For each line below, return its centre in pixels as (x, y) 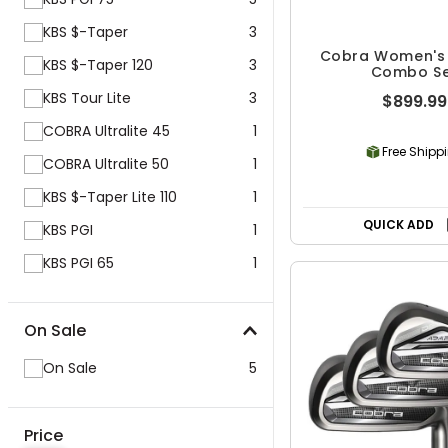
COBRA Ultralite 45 (106, 131)
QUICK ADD (399, 224)
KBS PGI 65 (78, 263)
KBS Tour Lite (87, 98)
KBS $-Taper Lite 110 (110, 197)
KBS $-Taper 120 (98, 65)
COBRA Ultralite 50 (106, 164)
